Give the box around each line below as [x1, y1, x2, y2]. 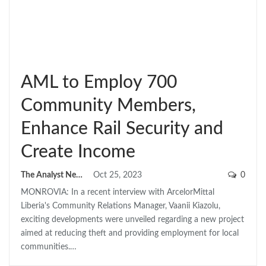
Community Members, [21, 96, 196, 115]
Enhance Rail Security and [21, 119, 223, 138]
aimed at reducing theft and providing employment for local [21, 229, 239, 237]
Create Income [21, 142, 135, 161]
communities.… [21, 242, 77, 251]
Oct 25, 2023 [93, 170, 142, 179]
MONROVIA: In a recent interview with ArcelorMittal [21, 188, 214, 197]
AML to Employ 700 [21, 73, 177, 91]
